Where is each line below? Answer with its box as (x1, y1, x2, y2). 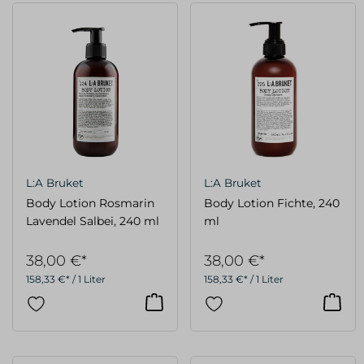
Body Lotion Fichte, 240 (204, 195, 340, 210)
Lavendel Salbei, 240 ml (26, 213, 159, 228)
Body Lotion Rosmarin (26, 195, 154, 210)
